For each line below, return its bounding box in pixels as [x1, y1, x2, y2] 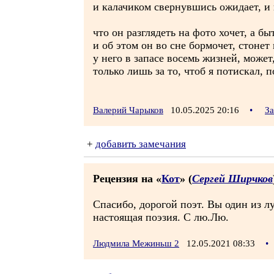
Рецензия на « [93, 172, 161, 185]
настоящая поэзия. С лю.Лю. [93, 211, 229, 223]
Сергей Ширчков [192, 172, 273, 185]
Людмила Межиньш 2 [93, 239, 179, 248]
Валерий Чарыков [93, 105, 163, 115]
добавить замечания [95, 138, 186, 150]
